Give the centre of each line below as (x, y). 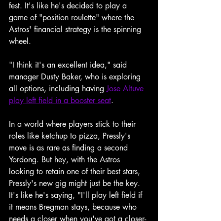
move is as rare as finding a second (70, 148)
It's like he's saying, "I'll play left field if (77, 195)
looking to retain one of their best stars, (76, 171)
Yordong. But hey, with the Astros (66, 160)
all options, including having (58, 89)
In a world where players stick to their (74, 124)
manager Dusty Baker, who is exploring (76, 77)
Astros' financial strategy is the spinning (76, 29)
